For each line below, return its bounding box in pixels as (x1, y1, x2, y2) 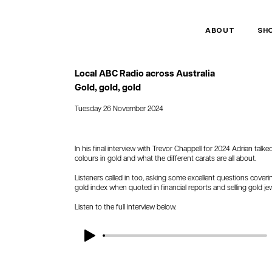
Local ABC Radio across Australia (75, 67, 216, 80)
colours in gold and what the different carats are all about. (75, 153, 257, 163)
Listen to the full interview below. (75, 202, 178, 211)
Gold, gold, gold (75, 81, 141, 93)
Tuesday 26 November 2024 (75, 103, 164, 113)
